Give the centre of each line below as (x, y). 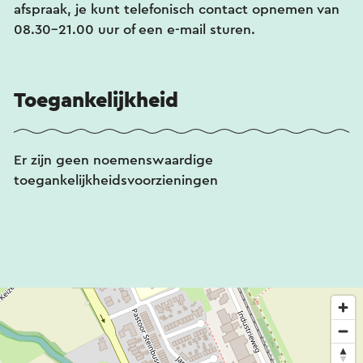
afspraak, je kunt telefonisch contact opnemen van (177, 9)
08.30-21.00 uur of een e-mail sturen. (135, 29)
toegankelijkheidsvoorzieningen (116, 180)
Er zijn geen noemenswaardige (113, 160)
